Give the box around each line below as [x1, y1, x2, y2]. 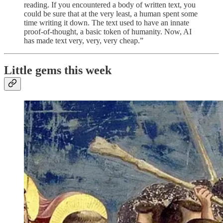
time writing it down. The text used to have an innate [24, 18, 189, 27]
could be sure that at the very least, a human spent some [24, 9, 198, 18]
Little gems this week [4, 64, 111, 77]
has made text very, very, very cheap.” [24, 36, 143, 45]
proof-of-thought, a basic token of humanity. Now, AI [24, 27, 192, 36]
